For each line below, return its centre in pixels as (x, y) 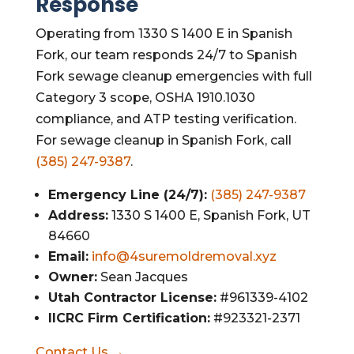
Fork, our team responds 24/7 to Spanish (166, 55)
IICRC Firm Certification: (129, 318)
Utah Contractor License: (132, 298)
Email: (68, 256)
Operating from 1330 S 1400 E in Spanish (164, 34)
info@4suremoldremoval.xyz (184, 256)
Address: (78, 215)
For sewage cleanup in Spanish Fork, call (163, 140)
